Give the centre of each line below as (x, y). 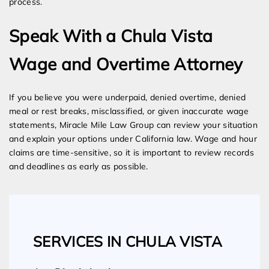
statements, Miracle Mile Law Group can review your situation (133, 125)
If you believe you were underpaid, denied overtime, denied (128, 98)
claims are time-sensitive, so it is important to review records (131, 153)
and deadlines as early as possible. (79, 167)
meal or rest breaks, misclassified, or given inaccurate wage (129, 111)
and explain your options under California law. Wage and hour (133, 139)
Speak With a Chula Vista (111, 36)
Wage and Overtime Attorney (126, 64)
